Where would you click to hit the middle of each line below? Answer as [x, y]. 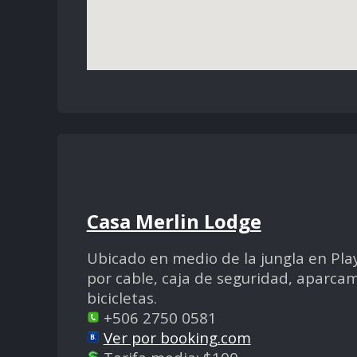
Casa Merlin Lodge [174, 221]
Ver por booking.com [177, 337]
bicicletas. [122, 297]
